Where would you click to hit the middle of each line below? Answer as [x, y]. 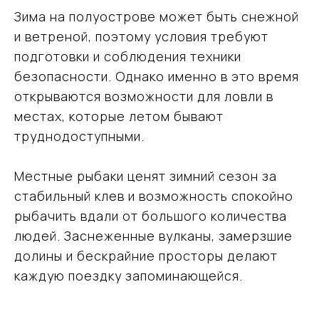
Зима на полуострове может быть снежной [157, 16]
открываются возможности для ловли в [144, 96]
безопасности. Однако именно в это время [157, 76]
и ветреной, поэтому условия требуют [141, 36]
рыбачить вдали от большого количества [151, 216]
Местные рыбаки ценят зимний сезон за [146, 176]
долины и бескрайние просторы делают [146, 256]
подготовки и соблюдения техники [128, 56]
